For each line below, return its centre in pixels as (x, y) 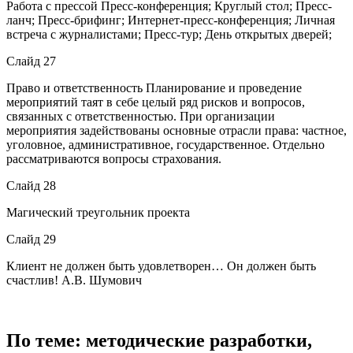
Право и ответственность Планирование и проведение (154, 87)
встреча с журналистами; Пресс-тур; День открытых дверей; (169, 34)
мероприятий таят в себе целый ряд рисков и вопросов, (156, 102)
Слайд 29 (31, 239)
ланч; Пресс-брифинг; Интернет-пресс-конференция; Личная (171, 20)
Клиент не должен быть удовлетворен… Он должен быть (161, 266)
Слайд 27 (31, 61)
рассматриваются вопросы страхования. (114, 158)
